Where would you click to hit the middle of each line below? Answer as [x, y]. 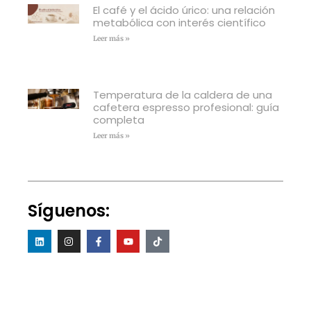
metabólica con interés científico [179, 22]
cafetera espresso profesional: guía [186, 107]
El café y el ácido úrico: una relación [184, 10]
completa [118, 119]
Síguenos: [69, 210]
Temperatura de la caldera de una [182, 94]
